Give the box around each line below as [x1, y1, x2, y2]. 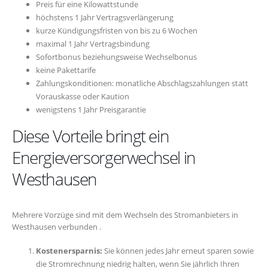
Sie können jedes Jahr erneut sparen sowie [102, 245, 254, 256]
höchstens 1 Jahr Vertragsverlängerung [36, 12, 173, 23]
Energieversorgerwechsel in [12, 146, 196, 169]
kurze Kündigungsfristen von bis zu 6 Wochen [36, 25, 197, 36]
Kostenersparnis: [36, 245, 102, 256]
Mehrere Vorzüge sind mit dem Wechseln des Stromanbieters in [12, 209, 238, 221]
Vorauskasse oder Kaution [36, 91, 129, 102]
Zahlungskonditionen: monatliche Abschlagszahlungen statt [36, 78, 248, 89]
